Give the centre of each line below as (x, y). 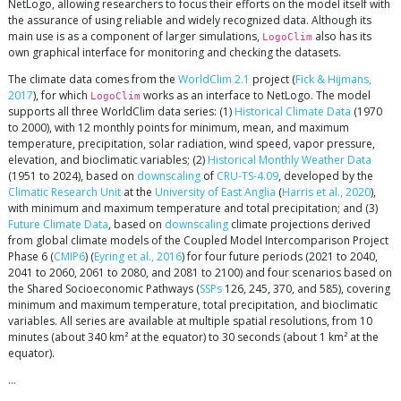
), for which (62, 95)
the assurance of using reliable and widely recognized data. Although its (190, 20)
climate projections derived (299, 224)
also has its (342, 36)
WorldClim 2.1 (214, 79)
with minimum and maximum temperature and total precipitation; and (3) (193, 208)
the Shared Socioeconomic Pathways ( (104, 288)
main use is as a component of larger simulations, (135, 36)
